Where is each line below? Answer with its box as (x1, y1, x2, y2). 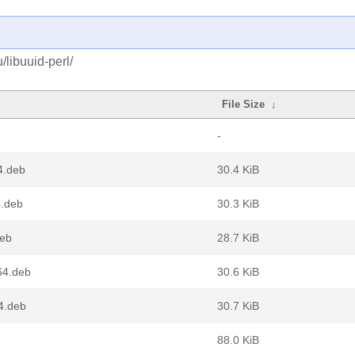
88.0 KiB (217, 334, 259, 346)
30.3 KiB (217, 197, 259, 210)
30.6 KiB (217, 265, 259, 278)
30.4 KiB (217, 163, 259, 176)
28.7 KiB (217, 231, 259, 244)
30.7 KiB (217, 300, 259, 312)
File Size (222, 98, 265, 110)
